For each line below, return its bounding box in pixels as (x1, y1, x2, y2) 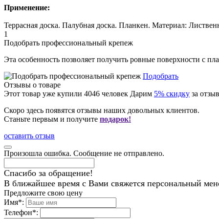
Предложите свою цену (4, 189, 83, 197)
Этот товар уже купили (4, 89, 84, 98)
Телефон (4, 208, 32, 217)
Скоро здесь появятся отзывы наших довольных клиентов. (4, 106, 199, 115)
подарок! (100, 115, 131, 124)
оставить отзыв (4, 131, 55, 140)
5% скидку (154, 89, 190, 98)
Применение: (4, 3, 52, 12)
